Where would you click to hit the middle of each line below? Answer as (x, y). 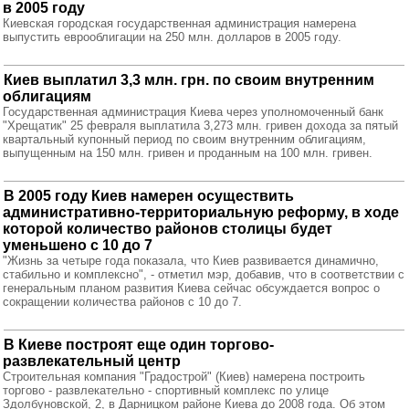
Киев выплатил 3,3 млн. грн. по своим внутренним (189, 80)
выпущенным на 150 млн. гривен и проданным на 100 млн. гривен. (188, 153)
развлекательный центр (92, 361)
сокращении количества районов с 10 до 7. (122, 302)
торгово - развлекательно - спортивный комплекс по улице (166, 390)
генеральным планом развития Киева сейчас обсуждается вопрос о (191, 288)
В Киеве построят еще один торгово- (139, 345)
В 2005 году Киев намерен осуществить (149, 196)
